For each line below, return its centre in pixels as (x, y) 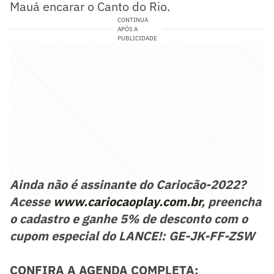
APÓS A (127, 29)
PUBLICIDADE (137, 38)
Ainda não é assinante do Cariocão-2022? (128, 184)
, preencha (231, 201)
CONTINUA (132, 20)
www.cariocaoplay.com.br (127, 201)
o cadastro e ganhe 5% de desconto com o (129, 218)
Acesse (31, 201)
